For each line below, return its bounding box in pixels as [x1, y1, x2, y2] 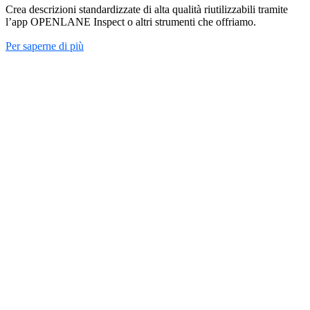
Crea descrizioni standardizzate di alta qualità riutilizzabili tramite [6, 3, 288, 15]
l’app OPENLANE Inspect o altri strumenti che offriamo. [6, 15, 256, 28]
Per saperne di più [6, 39, 84, 52]
